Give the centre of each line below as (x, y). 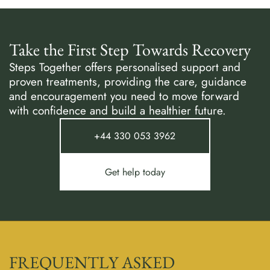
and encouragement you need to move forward (124, 96)
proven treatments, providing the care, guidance (128, 81)
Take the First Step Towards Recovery (130, 49)
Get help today (135, 172)
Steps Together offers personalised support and (125, 67)
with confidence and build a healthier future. (118, 110)
